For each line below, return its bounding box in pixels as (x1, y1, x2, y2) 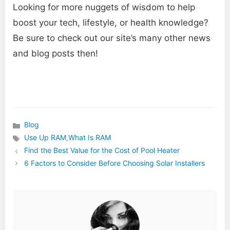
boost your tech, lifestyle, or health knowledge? (13, 17, 208, 28)
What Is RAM (68, 133, 111, 142)
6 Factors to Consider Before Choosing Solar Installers (24, 159, 205, 168)
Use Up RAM (24, 133, 67, 142)
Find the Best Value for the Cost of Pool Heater (24, 146, 180, 155)
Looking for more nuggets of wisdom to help (13, 2, 195, 13)
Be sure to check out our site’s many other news (13, 33, 210, 44)
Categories (12, 125, 49, 134)
